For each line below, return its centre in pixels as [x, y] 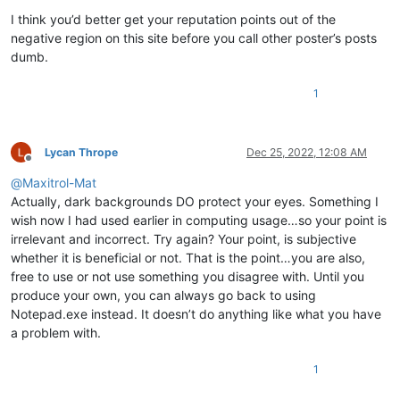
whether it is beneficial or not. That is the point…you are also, [188, 257]
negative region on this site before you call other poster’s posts [194, 37]
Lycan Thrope [81, 152]
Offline [44, 165]
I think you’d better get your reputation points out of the [173, 19]
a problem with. [56, 332]
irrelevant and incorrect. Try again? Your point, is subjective [183, 238]
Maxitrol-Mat [59, 182]
